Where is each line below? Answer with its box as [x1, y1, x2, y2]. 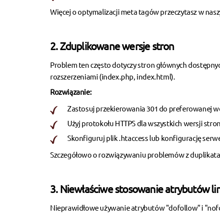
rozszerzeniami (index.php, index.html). [50, 71, 175, 81]
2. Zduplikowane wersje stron [50, 39, 174, 52]
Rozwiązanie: [50, 86, 92, 96]
